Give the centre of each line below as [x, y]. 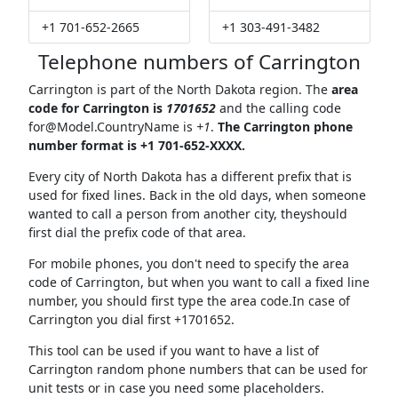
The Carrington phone [285, 127]
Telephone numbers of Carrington [199, 62]
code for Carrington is [97, 108]
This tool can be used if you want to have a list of [173, 351]
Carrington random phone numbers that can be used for [198, 370]
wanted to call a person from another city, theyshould [187, 214]
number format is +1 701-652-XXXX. [136, 146]
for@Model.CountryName [103, 127]
